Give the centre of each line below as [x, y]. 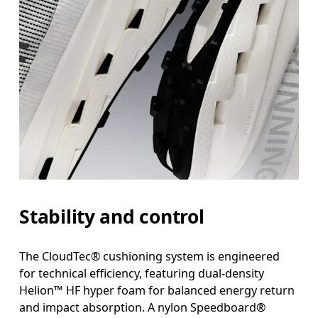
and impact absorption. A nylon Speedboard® [143, 308]
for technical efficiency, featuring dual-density [142, 274]
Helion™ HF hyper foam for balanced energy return [157, 291]
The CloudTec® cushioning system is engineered [150, 257]
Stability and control [112, 217]
